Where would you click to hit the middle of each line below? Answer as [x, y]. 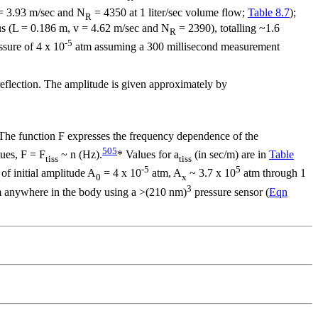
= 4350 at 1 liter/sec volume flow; [170, 13]
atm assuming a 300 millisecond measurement [176, 47]
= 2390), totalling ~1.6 [228, 28]
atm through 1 [273, 173]
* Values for [146, 155]
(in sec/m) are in [230, 155]
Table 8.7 [269, 13]
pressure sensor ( [230, 192]
